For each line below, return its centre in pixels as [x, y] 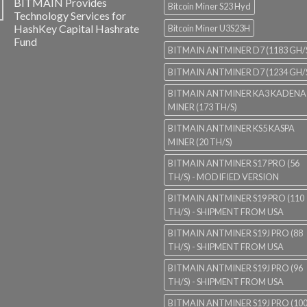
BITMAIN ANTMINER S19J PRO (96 [235, 268]
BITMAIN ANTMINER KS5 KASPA [231, 128]
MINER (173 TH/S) [202, 107]
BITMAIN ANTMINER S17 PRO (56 [234, 163]
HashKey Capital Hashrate [76, 29]
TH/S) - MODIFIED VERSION [223, 177]
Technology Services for [70, 16]
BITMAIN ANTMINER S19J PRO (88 [235, 233]
